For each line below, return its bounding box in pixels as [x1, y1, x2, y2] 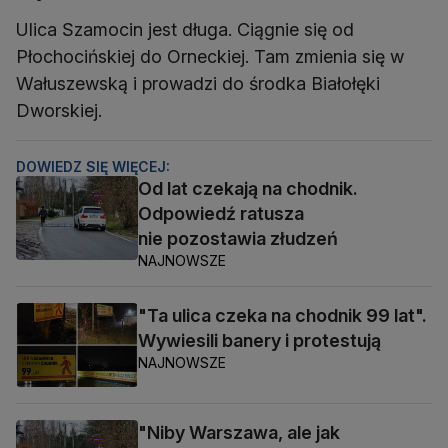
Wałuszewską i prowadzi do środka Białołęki [16, 72, 380, 94]
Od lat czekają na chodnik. [138, 177, 358, 199]
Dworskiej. [16, 99, 102, 121]
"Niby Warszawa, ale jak [138, 421, 340, 443]
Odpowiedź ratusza [138, 202, 304, 224]
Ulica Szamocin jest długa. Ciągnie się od [16, 18, 354, 40]
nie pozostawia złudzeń [138, 227, 338, 249]
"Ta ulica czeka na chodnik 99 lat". [138, 304, 427, 326]
